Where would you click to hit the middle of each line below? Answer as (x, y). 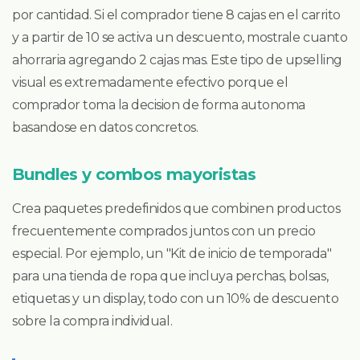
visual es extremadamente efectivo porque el (150, 82)
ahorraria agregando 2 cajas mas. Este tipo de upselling (177, 59)
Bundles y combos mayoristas (134, 174)
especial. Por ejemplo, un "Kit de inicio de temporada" (172, 253)
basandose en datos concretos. (105, 127)
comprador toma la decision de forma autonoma (159, 104)
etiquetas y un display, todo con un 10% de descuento (176, 298)
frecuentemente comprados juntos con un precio (164, 231)
